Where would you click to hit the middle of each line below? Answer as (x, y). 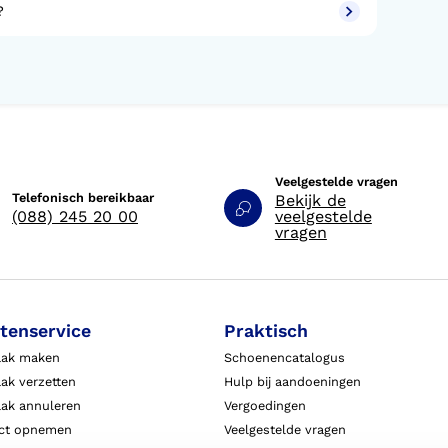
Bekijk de (310, 200)
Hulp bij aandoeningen (292, 382)
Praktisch (265, 331)
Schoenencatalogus (284, 358)
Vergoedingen (264, 406)
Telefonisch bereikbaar (82, 197)
